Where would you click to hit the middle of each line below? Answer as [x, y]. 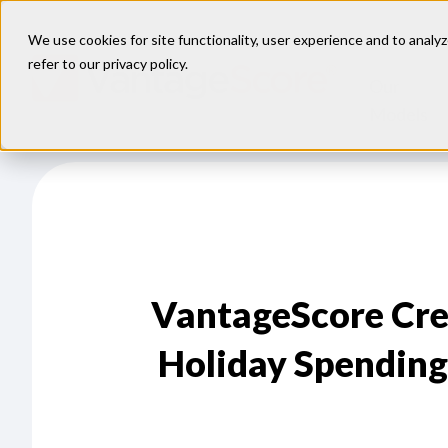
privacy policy [144, 63]
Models [399, 114]
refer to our [65, 63]
